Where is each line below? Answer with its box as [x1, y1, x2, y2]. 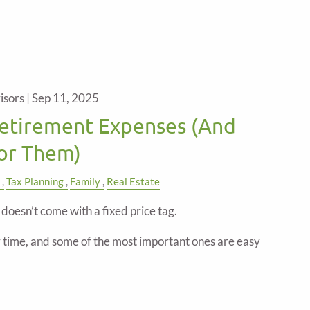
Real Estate [107, 174, 160, 188]
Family [70, 174, 100, 188]
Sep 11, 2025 [32, 90, 99, 105]
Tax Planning [6, 174, 64, 188]
